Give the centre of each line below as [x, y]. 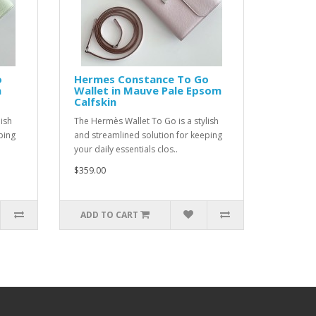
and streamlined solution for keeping [148, 135]
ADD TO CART [109, 215]
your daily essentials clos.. [126, 149]
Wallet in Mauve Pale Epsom [147, 90]
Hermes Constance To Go [141, 79]
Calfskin [95, 102]
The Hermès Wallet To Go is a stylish [146, 121]
